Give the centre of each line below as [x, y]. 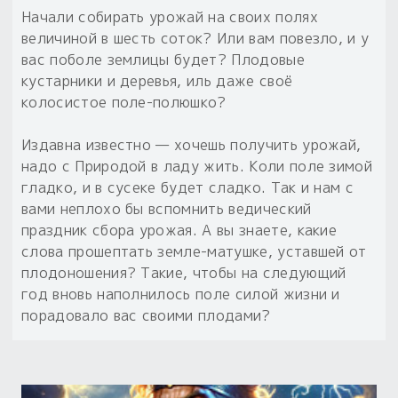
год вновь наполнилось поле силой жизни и [181, 294]
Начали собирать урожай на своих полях [170, 16]
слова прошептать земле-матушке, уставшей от [194, 251]
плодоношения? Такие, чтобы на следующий [184, 272]
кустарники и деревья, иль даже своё [157, 80]
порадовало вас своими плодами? [146, 315]
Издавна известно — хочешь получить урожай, [191, 144]
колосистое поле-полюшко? [124, 102]
